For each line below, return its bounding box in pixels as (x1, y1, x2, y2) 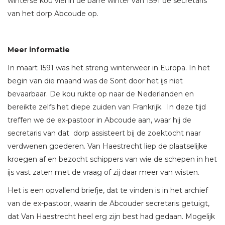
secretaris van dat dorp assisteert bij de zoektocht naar (8, 128, 201, 138)
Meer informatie (8, 45, 70, 54)
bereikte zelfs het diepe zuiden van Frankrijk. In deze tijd (8, 102, 206, 111)
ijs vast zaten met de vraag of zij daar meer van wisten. (8, 167, 199, 177)
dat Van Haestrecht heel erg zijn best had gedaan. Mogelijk (8, 211, 215, 221)
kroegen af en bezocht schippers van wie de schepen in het (8, 154, 217, 164)
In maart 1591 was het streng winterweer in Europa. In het (8, 63, 210, 72)
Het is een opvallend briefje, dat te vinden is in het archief (8, 185, 208, 195)
